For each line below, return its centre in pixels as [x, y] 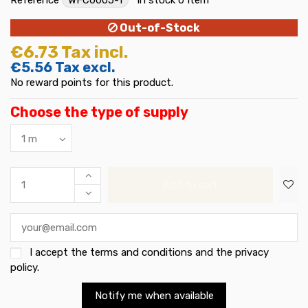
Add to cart [191, 185]
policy [24, 268]
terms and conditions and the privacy [179, 253]
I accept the [59, 253]
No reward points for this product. [92, 83]
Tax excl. [85, 68]
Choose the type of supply [99, 112]
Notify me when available [154, 295]
